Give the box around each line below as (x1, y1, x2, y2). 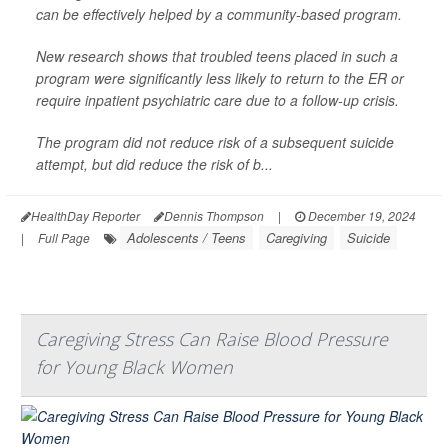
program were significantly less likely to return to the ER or (36, 67, 404, 88)
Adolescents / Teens (127, 227, 246, 247)
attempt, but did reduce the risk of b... (36, 153, 273, 174)
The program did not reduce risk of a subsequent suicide (36, 131, 394, 152)
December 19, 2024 (305, 206, 416, 224)
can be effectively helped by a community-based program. (36, 3, 402, 24)
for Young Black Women (36, 354, 233, 379)
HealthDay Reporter (31, 206, 140, 224)
